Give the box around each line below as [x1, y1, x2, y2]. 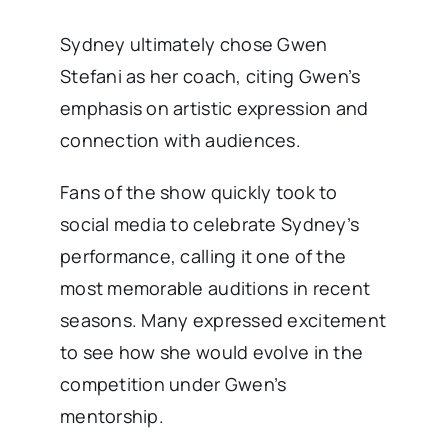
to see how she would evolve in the [59, 340, 364, 365]
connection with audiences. [59, 128, 301, 153]
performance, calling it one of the [59, 244, 347, 269]
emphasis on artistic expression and [59, 96, 369, 121]
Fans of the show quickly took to [59, 180, 338, 205]
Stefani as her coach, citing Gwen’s [59, 64, 361, 89]
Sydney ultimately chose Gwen [59, 32, 328, 57]
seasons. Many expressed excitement [59, 308, 387, 333]
